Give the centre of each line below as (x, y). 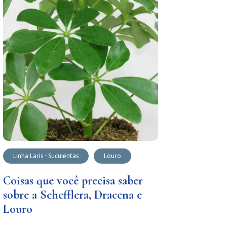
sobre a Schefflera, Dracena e (73, 195)
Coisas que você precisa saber (73, 181)
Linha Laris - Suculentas (46, 156)
